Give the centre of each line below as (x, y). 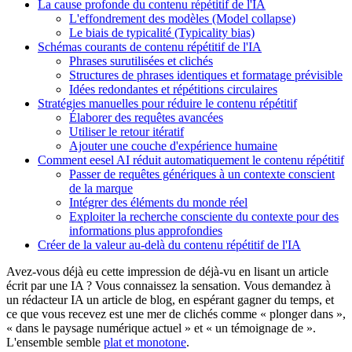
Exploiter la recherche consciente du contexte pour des (204, 216)
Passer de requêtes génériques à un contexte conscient (202, 174)
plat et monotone (145, 342)
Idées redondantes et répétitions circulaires (173, 89)
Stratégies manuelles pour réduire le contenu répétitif (167, 103)
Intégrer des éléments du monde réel (158, 202)
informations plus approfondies (146, 230)
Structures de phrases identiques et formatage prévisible (206, 75)
